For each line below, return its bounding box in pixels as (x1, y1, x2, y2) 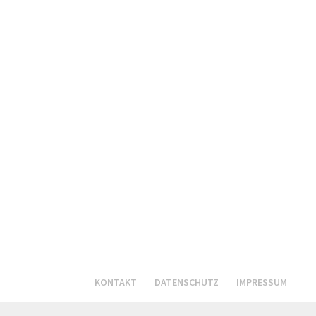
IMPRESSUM (236, 276, 288, 288)
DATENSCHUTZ (154, 276, 219, 288)
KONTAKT (95, 276, 138, 288)
